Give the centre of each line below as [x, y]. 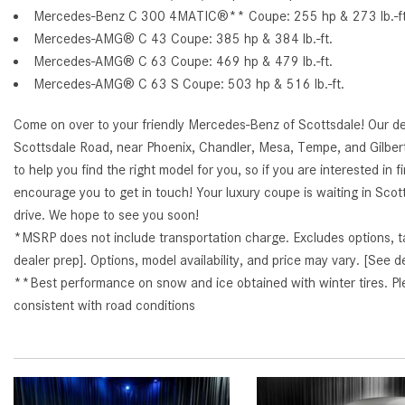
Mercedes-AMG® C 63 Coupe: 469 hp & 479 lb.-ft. [183, 62]
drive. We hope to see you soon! [106, 216]
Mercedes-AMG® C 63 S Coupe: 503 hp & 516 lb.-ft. [189, 85]
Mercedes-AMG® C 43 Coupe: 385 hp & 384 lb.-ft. [183, 39]
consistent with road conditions [104, 306]
